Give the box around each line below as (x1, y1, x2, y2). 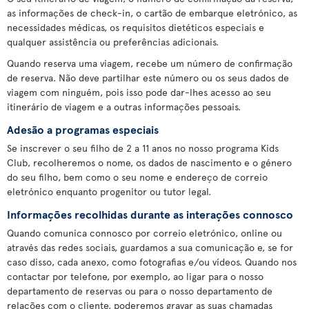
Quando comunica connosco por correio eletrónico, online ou (7, 226, 282, 239)
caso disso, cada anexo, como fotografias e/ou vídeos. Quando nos (7, 255, 297, 268)
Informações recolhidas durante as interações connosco (7, 206, 293, 221)
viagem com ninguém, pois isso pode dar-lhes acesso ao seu (7, 86, 271, 99)
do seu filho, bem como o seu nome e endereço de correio (7, 170, 268, 183)
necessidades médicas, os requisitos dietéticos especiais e (7, 21, 264, 34)
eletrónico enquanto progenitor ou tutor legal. (7, 185, 211, 198)
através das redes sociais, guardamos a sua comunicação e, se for (7, 241, 293, 254)
